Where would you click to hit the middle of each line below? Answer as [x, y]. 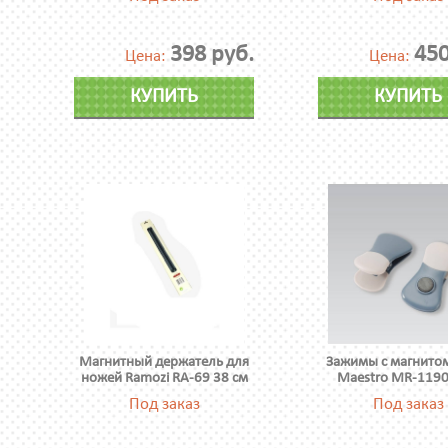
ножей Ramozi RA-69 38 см [164, 378]
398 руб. [212, 55]
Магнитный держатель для [164, 362]
